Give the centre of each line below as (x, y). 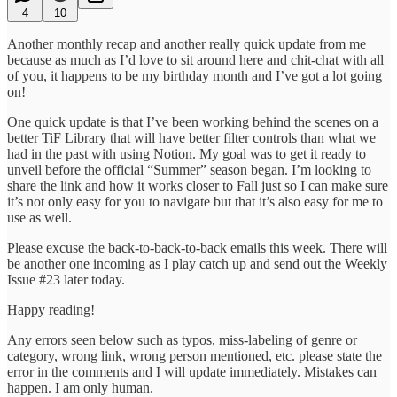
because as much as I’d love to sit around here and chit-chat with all (195, 59)
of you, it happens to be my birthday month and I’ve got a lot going (195, 75)
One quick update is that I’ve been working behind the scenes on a (193, 121)
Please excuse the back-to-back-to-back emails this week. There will (197, 247)
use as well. (39, 217)
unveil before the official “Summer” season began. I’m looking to (189, 169)
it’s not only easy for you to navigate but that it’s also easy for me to (195, 201)
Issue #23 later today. (66, 279)
